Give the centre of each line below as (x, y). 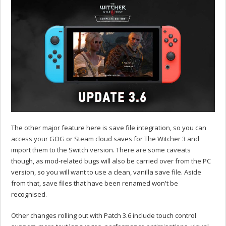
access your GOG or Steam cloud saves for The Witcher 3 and (105, 139)
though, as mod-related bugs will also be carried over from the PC (111, 161)
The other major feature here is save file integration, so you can (109, 128)
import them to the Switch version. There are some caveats (101, 150)
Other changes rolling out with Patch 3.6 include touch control (104, 216)
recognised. (29, 194)
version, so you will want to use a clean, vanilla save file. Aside (106, 172)
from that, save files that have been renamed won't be (95, 183)
